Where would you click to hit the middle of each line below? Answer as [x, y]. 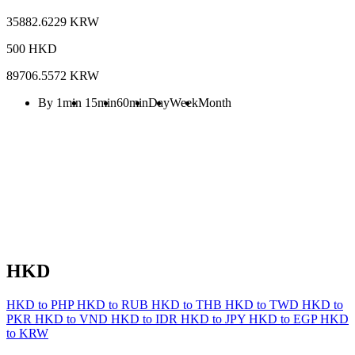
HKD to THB [188, 304]
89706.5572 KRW [53, 75]
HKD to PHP [42, 304]
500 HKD [32, 48]
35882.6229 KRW [53, 21]
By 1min [60, 102]
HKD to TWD [263, 304]
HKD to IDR [146, 319]
